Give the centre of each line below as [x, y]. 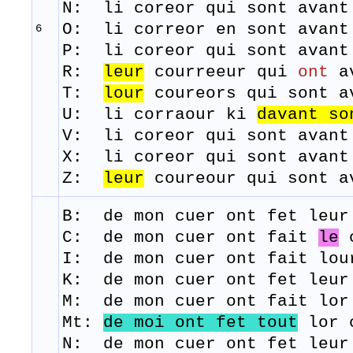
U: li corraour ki [160, 115]
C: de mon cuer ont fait [190, 238]
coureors [195, 94]
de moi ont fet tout [201, 323]
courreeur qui [221, 72]
